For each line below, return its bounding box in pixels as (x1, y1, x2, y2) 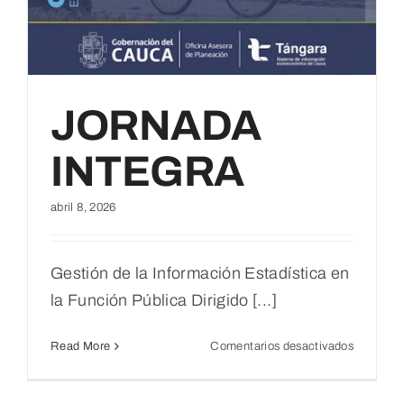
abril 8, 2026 (50, 200, 116, 214)
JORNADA (50, 102, 262, 149)
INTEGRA (50, 148, 244, 195)
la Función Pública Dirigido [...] (50, 290, 277, 309)
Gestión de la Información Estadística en (50, 263, 350, 282)
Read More (50, 339, 111, 353)
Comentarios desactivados (210, 339, 353, 353)
